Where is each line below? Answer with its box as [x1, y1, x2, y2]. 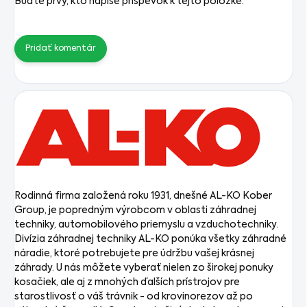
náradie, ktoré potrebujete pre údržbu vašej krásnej [14, 249, 254, 259]
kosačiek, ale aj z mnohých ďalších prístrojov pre [14, 278, 240, 288]
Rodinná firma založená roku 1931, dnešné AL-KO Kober [14, 191, 272, 201]
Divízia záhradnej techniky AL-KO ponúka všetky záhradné [14, 234, 286, 245]
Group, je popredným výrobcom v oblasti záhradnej [14, 206, 256, 216]
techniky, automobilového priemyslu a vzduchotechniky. [14, 220, 278, 230]
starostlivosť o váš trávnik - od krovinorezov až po [14, 292, 253, 302]
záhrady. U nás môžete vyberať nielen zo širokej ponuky [14, 263, 273, 273]
